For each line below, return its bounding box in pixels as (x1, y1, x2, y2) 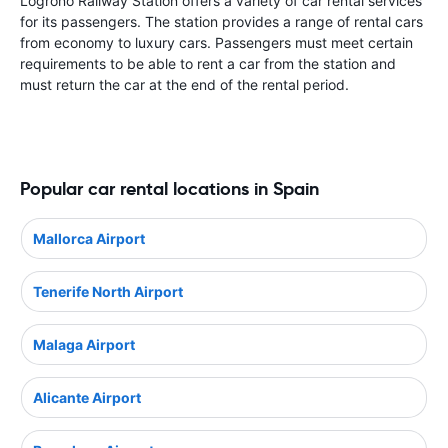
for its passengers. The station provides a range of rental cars (20, 13, 423, 30)
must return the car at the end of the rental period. (20, 76, 349, 93)
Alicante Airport (33, 388, 141, 406)
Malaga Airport (33, 335, 135, 353)
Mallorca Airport (33, 229, 145, 247)
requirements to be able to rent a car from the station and (20, 55, 396, 72)
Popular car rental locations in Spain (20, 177, 319, 200)
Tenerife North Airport (33, 282, 183, 300)
